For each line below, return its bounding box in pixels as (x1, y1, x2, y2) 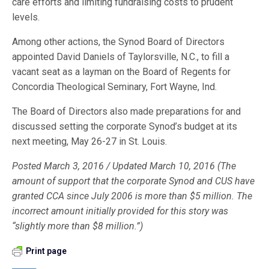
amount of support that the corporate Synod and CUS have (12, 175, 255, 187)
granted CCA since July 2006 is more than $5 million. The (12, 190, 253, 202)
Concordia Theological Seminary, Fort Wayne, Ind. (12, 80, 217, 92)
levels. (12, 11, 40, 23)
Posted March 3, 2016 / (12, 160, 113, 172)
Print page (26, 246, 67, 256)
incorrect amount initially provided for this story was (12, 205, 229, 217)
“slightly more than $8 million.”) (12, 220, 144, 232)
